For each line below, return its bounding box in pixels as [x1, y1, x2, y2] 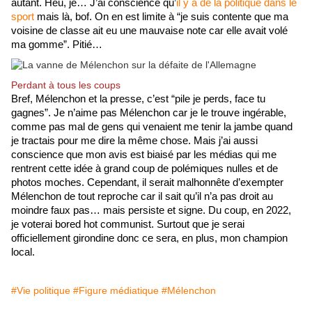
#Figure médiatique [73, 285, 159, 297]
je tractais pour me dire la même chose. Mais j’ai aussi [11, 135, 258, 147]
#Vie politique [11, 285, 70, 297]
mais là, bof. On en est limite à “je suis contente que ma [34, 11, 288, 23]
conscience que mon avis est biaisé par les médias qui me [11, 149, 276, 161]
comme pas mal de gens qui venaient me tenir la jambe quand [11, 121, 292, 133]
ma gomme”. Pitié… [11, 39, 102, 51]
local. [11, 247, 38, 258]
